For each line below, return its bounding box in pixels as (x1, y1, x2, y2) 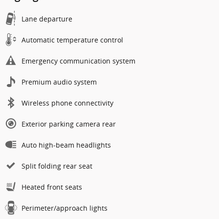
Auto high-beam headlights (22, 140, 111, 150)
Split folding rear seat (22, 161, 92, 171)
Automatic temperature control (22, 35, 123, 44)
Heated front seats (22, 182, 82, 192)
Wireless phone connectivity (22, 98, 113, 108)
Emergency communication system (22, 56, 135, 66)
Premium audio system (22, 77, 97, 87)
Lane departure (22, 14, 72, 23)
